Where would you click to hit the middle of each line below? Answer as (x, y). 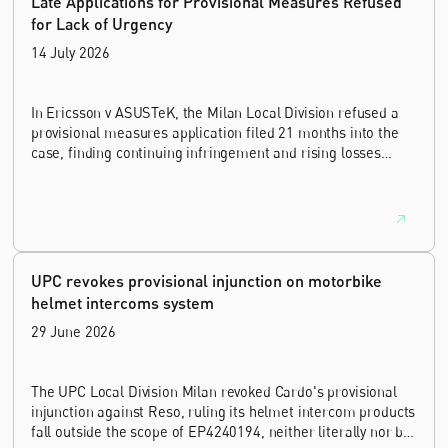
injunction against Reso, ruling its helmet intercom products (223, 411)
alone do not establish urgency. (129, 172)
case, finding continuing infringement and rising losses (205, 152)
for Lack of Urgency (101, 23)
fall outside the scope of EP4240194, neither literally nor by (220, 431)
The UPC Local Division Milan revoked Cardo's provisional (213, 391)
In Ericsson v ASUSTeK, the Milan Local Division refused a (214, 112)
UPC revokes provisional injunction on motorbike (206, 280)
